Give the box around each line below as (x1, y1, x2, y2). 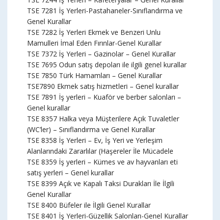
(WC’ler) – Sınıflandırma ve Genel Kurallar (27, 125, 155, 134)
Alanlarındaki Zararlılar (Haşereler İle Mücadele (27, 146, 173, 156)
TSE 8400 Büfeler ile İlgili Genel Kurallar (27, 200, 151, 210)
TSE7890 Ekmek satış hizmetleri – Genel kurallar (27, 82, 179, 91)
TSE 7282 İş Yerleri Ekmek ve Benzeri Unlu (27, 27, 161, 37)
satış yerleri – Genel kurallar (27, 168, 114, 177)
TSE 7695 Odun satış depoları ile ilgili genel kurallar (27, 60, 187, 69)
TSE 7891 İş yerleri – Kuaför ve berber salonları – (27, 92, 181, 102)
